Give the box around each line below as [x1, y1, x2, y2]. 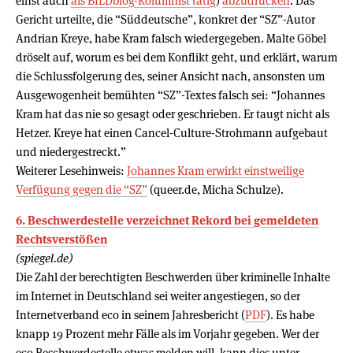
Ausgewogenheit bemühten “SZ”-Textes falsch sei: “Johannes [16, 87, 325, 102]
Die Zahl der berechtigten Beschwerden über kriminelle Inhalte [16, 269, 330, 284]
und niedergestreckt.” [16, 143, 126, 159]
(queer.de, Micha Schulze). [147, 181, 284, 197]
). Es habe [266, 307, 314, 322]
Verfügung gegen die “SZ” [16, 181, 147, 197]
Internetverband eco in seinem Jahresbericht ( [16, 307, 245, 322]
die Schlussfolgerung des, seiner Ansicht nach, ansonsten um [16, 68, 325, 84]
